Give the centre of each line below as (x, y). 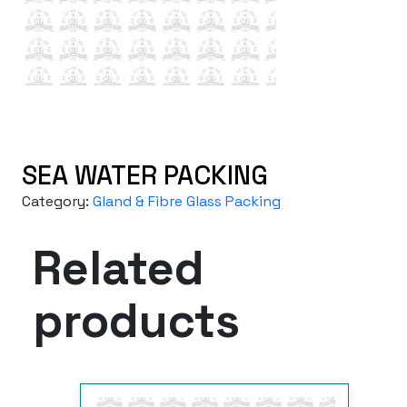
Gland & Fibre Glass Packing (187, 202)
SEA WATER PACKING (145, 176)
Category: (57, 202)
